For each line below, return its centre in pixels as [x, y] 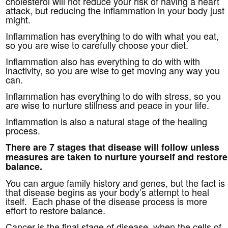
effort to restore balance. [56, 210]
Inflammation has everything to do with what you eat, [112, 36]
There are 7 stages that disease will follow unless [113, 147]
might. [18, 19]
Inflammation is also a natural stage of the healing [107, 121]
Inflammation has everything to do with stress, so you [113, 96]
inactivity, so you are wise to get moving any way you [113, 70]
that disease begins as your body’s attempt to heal [108, 192]
